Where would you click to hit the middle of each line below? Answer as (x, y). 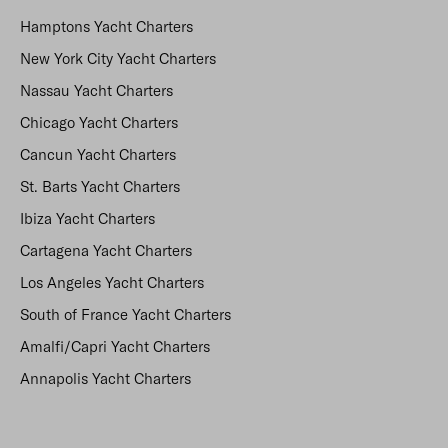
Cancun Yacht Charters (98, 154)
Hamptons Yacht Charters (106, 26)
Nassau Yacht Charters (96, 90)
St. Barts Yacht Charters (100, 186)
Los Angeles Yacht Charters (112, 282)
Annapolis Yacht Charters (105, 378)
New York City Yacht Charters (118, 58)
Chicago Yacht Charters (99, 122)
